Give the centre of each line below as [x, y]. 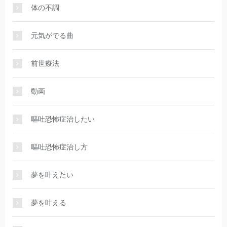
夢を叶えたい [52, 175]
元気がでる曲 [52, 36]
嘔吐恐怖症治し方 [59, 147]
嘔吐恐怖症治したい [63, 119]
